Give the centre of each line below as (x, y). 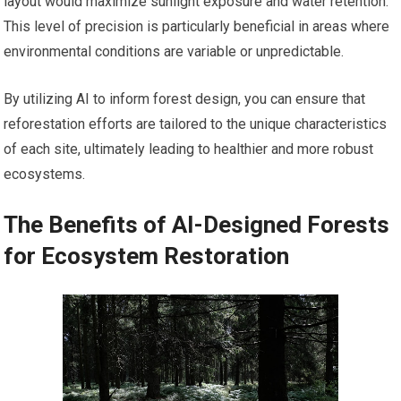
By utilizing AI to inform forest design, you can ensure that (185, 99)
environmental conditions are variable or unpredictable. (174, 52)
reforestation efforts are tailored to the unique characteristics (196, 124)
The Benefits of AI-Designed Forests (197, 225)
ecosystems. (45, 175)
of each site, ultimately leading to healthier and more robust (189, 149)
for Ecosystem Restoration (147, 256)
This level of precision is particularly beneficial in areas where (197, 27)
